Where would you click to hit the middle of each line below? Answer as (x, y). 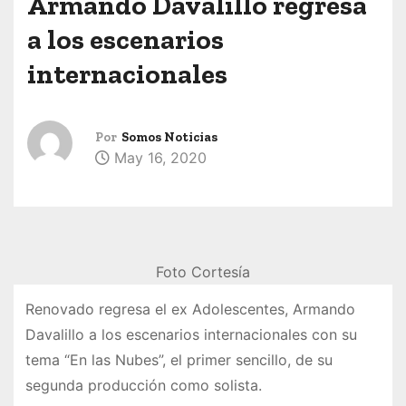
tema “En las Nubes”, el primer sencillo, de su (179, 359)
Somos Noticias (169, 138)
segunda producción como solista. (143, 385)
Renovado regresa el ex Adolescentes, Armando (190, 309)
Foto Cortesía (203, 272)
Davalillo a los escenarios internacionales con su (191, 334)
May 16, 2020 (158, 158)
